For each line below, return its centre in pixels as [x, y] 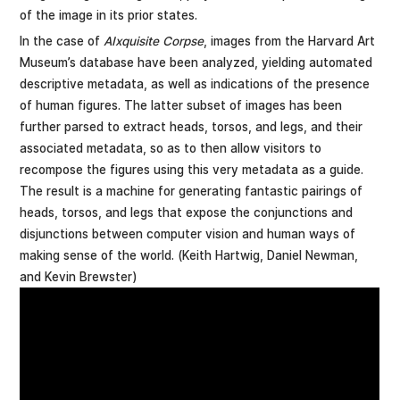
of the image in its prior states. [109, 15]
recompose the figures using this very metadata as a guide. [192, 170]
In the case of [62, 42]
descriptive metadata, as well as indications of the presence [195, 84]
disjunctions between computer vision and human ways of [188, 234]
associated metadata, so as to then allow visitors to [171, 149]
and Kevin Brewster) [79, 277]
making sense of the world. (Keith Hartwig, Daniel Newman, [189, 256]
